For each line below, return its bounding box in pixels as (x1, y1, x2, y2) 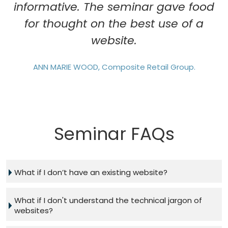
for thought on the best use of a (24, 16, 204, 32)
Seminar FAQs (53, 122, 175, 147)
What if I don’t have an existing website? (14, 167, 167, 178)
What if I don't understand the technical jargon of (14, 195, 202, 206)
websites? (14, 205, 53, 216)
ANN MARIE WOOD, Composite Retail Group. (33, 62, 195, 73)
